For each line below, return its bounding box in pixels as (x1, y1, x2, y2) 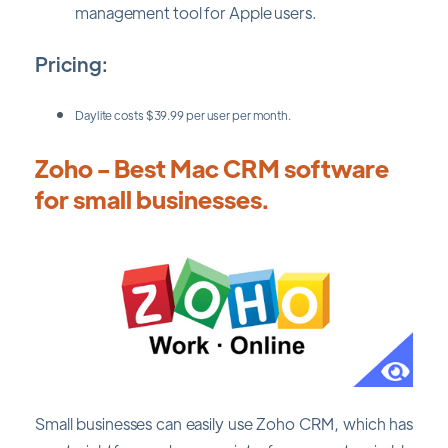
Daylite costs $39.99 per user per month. (75, 106, 291, 123)
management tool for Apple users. (75, 2, 317, 24)
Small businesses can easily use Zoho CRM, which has (35, 412, 413, 434)
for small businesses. (35, 182, 269, 214)
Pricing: (35, 51, 108, 77)
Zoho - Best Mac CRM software (35, 151, 389, 183)
